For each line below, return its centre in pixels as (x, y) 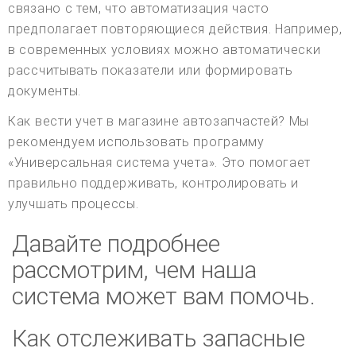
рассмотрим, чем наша (134, 270)
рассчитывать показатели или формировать (151, 71)
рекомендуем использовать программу (136, 142)
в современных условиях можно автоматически (164, 50)
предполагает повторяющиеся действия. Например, (175, 29)
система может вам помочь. (164, 296)
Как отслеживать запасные (159, 339)
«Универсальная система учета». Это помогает (160, 163)
